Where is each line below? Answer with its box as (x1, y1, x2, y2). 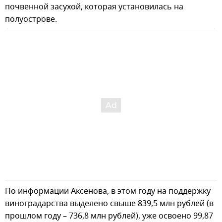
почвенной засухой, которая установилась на (5, 1, 183, 13)
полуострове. (5, 13, 57, 26)
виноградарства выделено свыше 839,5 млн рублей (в (5, 198, 214, 210)
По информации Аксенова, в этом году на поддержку (5, 185, 211, 198)
